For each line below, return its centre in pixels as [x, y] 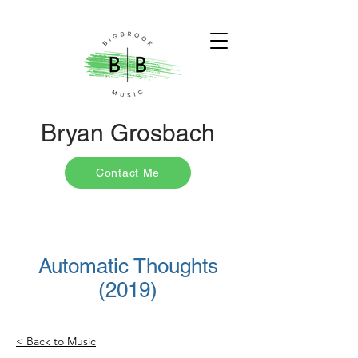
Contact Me [128, 173]
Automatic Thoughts [128, 266]
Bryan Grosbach [128, 133]
